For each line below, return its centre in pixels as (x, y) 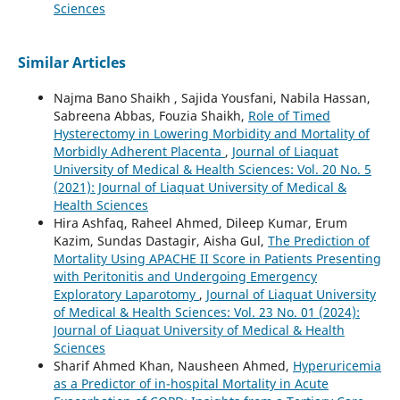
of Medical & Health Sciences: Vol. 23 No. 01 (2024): (206, 312)
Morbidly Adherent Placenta (139, 151)
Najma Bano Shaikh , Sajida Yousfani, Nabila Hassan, (212, 97)
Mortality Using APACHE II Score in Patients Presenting (217, 258)
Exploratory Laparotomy (126, 294)
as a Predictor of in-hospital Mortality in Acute (191, 383)
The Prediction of (318, 240)
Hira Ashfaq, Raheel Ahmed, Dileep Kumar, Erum (200, 222)
